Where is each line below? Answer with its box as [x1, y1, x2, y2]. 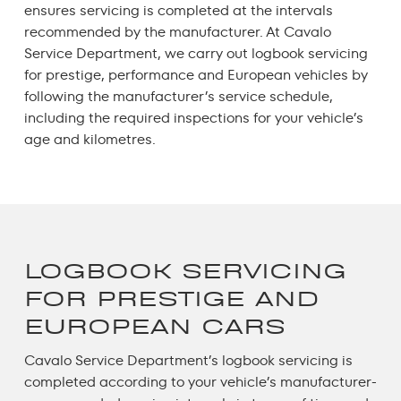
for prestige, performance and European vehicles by [23, 65, 368, 83]
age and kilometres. [23, 130, 159, 148]
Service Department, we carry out [23, 44, 252, 62]
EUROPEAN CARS [23, 313, 286, 339]
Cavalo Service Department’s [23, 351, 222, 369]
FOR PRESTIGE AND [23, 286, 319, 311]
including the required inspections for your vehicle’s [23, 108, 363, 126]
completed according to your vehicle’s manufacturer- [23, 372, 377, 390]
